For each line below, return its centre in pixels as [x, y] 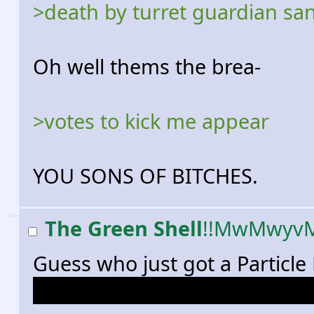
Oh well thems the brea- [147, 66]
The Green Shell [124, 228]
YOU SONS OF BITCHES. [145, 176]
